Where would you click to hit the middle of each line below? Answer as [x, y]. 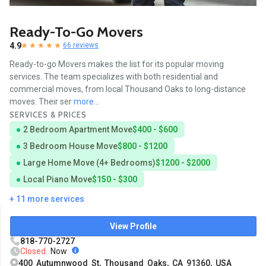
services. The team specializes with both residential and [114, 77]
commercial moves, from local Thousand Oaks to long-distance [128, 89]
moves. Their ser [42, 102]
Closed [33, 251]
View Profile [133, 227]
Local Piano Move [58, 180]
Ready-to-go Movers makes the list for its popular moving [117, 64]
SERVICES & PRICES [48, 115]
